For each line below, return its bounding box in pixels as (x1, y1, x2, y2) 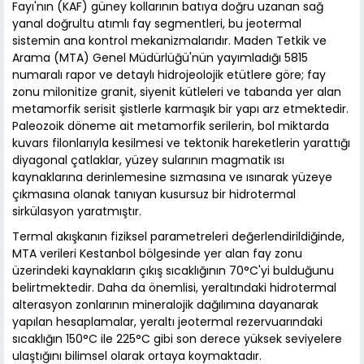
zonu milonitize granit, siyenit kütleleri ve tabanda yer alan (12, 84, 341, 101)
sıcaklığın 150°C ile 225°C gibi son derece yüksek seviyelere (12, 331, 342, 348)
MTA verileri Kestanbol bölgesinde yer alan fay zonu (12, 245, 302, 262)
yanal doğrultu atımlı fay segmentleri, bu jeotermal (12, 15, 301, 32)
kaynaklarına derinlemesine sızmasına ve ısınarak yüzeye (12, 169, 332, 186)
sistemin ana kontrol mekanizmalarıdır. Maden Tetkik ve (12, 32, 327, 50)
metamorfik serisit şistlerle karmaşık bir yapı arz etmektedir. (12, 101, 349, 118)
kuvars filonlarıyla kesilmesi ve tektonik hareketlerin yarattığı (12, 135, 350, 152)
